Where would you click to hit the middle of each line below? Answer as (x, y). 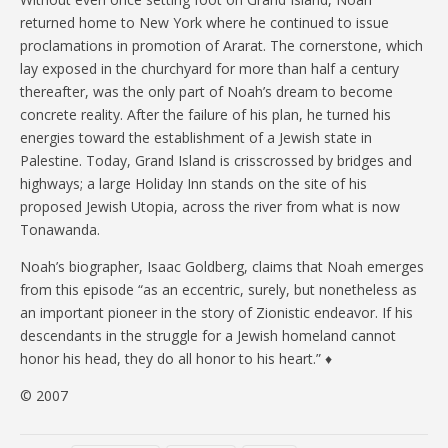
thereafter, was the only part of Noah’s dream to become (206, 92)
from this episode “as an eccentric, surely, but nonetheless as (218, 290)
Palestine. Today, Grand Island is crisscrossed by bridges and (216, 161)
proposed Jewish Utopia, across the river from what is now (210, 207)
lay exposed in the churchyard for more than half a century (209, 69)
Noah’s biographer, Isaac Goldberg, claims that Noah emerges (222, 267)
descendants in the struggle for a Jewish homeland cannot (208, 336)
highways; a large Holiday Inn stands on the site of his (193, 184)
